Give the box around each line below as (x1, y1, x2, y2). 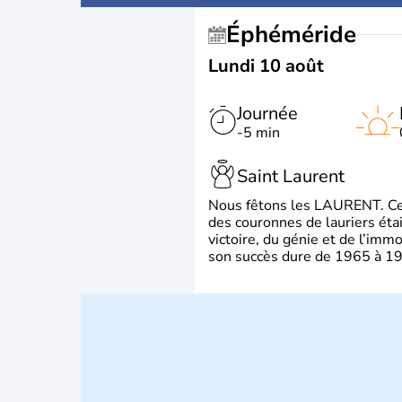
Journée (237, 101, 298, 126)
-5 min (237, 123, 280, 143)
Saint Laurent (237, 163, 345, 188)
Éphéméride (240, 19, 356, 50)
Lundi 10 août (208, 54, 324, 78)
